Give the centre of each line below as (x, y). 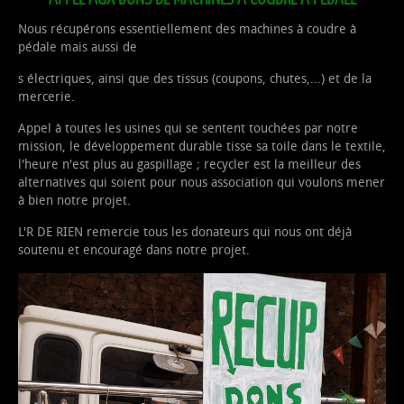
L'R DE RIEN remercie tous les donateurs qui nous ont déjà (185, 232)
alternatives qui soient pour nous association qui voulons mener (202, 182)
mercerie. (46, 96)
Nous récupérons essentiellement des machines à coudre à (187, 29)
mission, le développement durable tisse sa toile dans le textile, (202, 146)
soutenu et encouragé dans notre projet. (134, 250)
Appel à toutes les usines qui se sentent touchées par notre (188, 128)
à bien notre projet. (74, 200)
